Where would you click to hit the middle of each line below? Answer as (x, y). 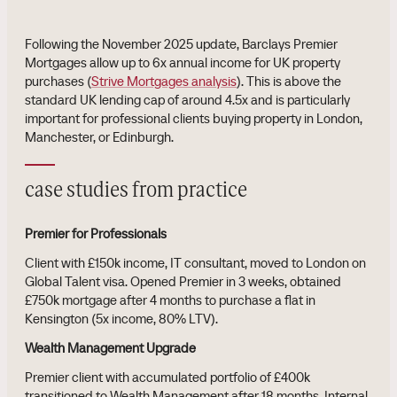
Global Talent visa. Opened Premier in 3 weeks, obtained (183, 281)
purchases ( (58, 81)
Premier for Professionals (96, 234)
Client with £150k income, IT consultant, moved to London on (195, 263)
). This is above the (289, 81)
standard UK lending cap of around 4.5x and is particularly (187, 100)
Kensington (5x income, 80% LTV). (121, 319)
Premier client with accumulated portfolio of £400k (167, 377)
